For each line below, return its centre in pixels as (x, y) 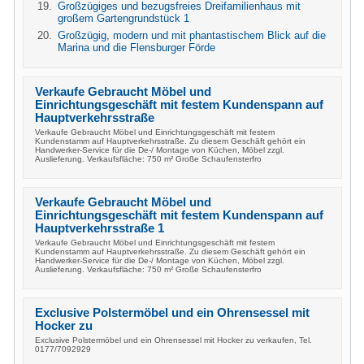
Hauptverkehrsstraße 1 (100, 228)
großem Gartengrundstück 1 (123, 18)
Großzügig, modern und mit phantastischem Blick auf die (192, 35)
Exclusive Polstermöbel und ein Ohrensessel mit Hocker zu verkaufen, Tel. (173, 340)
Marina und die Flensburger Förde (136, 48)
